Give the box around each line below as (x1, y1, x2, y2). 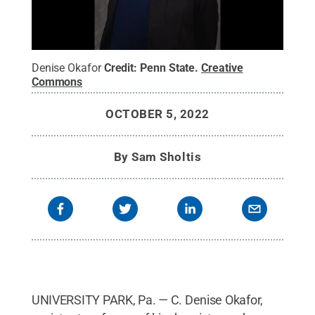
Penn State (140, 60, 195, 75)
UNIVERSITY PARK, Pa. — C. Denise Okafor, (31, 292, 263, 307)
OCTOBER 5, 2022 (105, 106, 210, 121)
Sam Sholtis (131, 149, 202, 164)
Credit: (103, 60, 141, 75)
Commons (31, 75, 83, 89)
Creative (201, 60, 243, 75)
